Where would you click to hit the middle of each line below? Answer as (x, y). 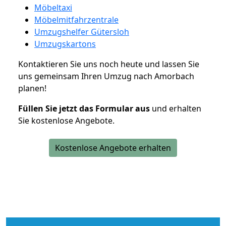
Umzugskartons (65, 44)
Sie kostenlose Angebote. (66, 120)
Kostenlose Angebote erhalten (113, 148)
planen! (32, 88)
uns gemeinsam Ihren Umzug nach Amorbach (106, 76)
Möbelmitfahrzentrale (76, 19)
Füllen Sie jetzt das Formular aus (84, 108)
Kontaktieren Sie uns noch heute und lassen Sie (109, 64)
